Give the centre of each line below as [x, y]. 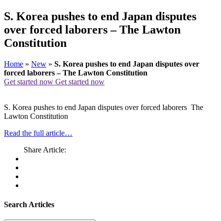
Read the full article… [38, 133]
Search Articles [29, 205]
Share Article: [45, 149]
